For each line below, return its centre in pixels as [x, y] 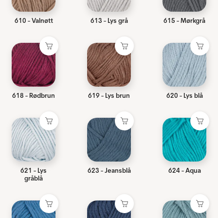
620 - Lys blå [184, 96]
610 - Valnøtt [34, 21]
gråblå [34, 178]
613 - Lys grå [109, 21]
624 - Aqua [184, 171]
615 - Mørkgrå [184, 21]
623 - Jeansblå [109, 171]
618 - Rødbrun [34, 96]
